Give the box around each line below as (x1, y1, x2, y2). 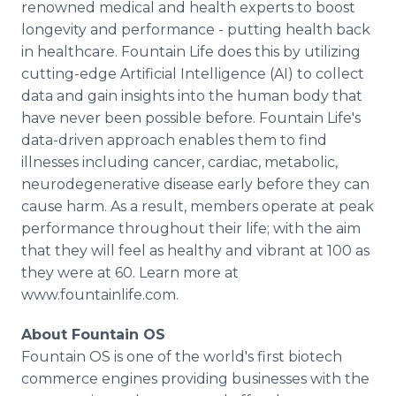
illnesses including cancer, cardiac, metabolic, (21, 154, 338, 171)
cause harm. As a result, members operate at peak (21, 198, 374, 215)
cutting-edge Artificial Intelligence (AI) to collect (21, 65, 364, 82)
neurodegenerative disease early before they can (21, 176, 369, 193)
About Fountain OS (21, 326, 165, 343)
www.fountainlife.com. (21, 286, 179, 303)
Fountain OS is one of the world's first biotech (21, 348, 342, 365)
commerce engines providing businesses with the (21, 370, 369, 387)
